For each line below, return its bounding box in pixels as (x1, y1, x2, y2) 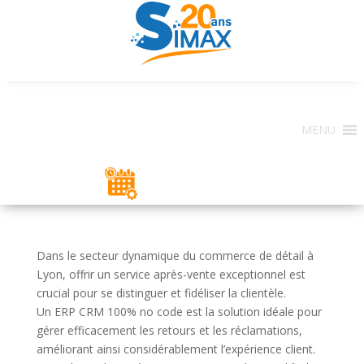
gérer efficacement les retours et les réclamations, (36, 323, 302, 338)
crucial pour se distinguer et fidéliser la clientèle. (36, 285, 286, 301)
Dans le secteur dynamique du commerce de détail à (36, 248, 314, 263)
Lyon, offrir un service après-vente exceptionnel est (36, 266, 305, 282)
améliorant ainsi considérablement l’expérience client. (36, 341, 315, 357)
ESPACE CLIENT (159, 177, 247, 193)
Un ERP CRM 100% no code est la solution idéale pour (36, 304, 322, 319)
